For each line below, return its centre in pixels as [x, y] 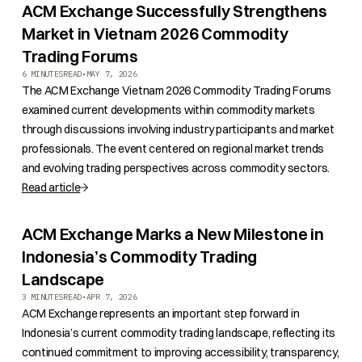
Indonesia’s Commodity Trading [139, 257]
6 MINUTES [42, 74]
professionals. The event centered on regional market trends [173, 149]
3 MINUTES [42, 297]
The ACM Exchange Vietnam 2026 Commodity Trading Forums [176, 90]
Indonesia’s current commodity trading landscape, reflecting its [178, 333]
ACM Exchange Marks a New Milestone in [173, 234]
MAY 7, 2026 [112, 74]
